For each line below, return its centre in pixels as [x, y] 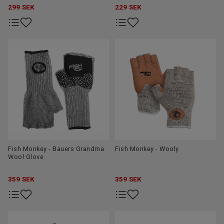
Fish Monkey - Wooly [147, 149]
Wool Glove [26, 157]
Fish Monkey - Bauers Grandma [56, 149]
